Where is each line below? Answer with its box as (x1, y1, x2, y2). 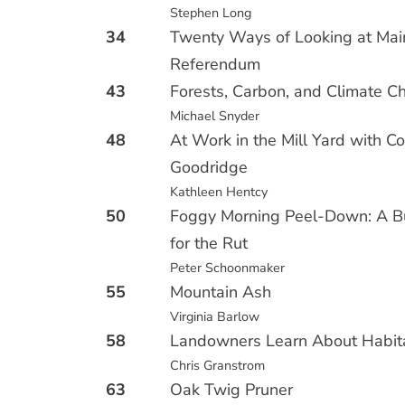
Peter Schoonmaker (170, 259, 286, 277)
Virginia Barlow (170, 307, 260, 325)
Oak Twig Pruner (170, 379, 294, 400)
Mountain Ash (170, 281, 272, 303)
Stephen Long (170, 4, 252, 22)
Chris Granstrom (170, 356, 266, 374)
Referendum (170, 53, 261, 75)
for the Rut (170, 232, 249, 254)
